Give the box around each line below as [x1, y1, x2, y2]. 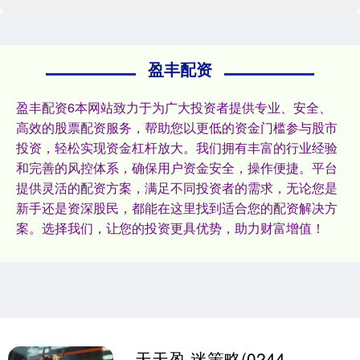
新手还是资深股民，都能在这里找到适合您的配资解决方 [16, 198, 337, 218]
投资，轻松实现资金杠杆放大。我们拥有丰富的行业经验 [16, 138, 337, 157]
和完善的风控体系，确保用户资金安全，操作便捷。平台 [16, 158, 337, 178]
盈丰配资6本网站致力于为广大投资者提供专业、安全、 [16, 98, 332, 117]
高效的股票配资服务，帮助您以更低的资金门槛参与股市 [16, 118, 337, 137]
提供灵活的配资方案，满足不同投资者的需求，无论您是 [16, 178, 337, 198]
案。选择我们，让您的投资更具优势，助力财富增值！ [16, 219, 325, 238]
